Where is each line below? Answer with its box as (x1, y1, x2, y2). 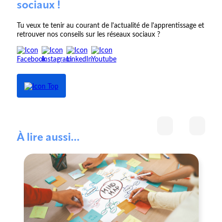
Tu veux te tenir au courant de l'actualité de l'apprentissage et (16, 22, 204, 30)
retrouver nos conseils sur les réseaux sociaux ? (16, 31, 160, 39)
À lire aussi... (16, 132, 80, 144)
